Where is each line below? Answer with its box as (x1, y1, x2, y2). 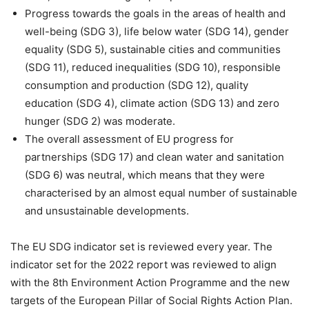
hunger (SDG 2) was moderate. (25, 114, 175, 128)
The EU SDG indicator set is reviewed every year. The (10, 240, 272, 254)
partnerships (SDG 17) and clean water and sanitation (25, 150, 284, 164)
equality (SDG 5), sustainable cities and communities (25, 43, 281, 57)
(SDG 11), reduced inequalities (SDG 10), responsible (25, 61, 281, 74)
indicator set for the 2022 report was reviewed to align (10, 258, 277, 272)
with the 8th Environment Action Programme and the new (10, 276, 290, 290)
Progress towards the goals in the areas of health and (25, 7, 286, 21)
